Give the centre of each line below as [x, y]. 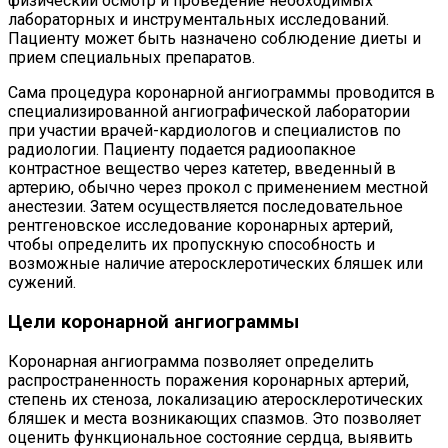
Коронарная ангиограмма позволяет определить [191, 361]
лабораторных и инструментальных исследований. [198, 20]
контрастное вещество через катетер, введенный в [202, 169]
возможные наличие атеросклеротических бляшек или [215, 264]
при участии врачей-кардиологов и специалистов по [204, 131]
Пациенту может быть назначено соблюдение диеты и [214, 39]
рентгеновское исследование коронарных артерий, [200, 226]
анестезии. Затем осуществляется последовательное [205, 207]
